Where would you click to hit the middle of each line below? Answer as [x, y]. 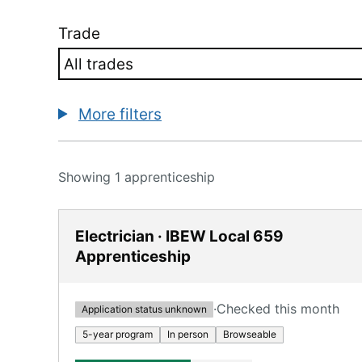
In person [188, 334]
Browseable [250, 334]
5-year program [118, 334]
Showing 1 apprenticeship [137, 177]
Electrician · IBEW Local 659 [179, 236]
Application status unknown [144, 309]
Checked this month [278, 309]
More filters [120, 114]
